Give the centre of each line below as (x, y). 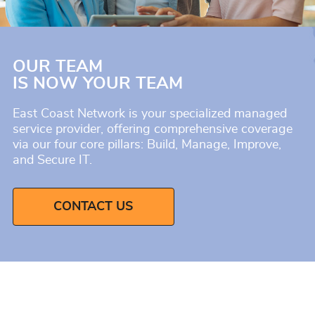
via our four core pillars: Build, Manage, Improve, (147, 144)
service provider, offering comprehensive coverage (152, 129)
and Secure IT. (52, 160)
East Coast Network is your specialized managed (149, 114)
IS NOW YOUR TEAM (97, 83)
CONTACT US (94, 206)
